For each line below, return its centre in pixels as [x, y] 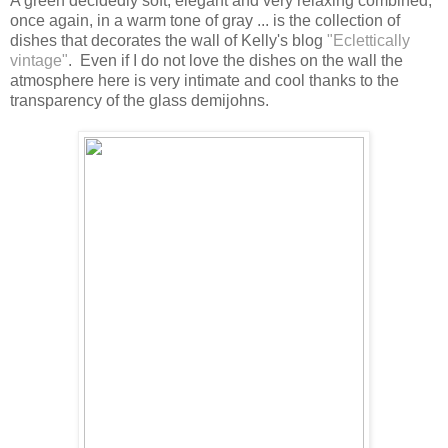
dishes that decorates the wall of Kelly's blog [168, 40]
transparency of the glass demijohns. [139, 100]
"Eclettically [368, 40]
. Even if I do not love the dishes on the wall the [235, 60]
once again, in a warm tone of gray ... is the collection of [205, 20]
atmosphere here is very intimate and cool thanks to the [204, 80]
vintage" [39, 60]
